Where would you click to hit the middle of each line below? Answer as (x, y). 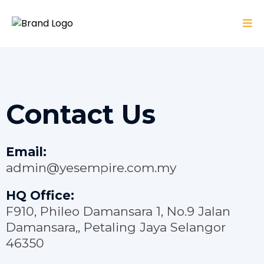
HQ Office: (40, 195)
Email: (26, 152)
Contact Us (81, 114)
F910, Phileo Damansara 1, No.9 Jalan (118, 211)
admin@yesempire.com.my (91, 168)
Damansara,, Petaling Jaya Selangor (116, 227)
